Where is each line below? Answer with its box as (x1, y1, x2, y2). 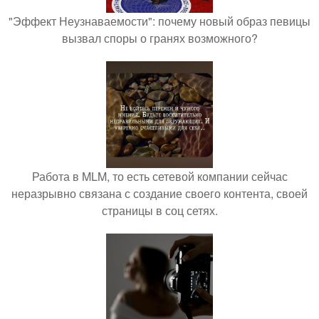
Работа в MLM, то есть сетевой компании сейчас (31, 168, 288, 184)
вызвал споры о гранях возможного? (61, 30, 258, 46)
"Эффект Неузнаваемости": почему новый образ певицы (9, 13, 310, 29)
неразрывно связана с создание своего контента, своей (11, 185, 308, 202)
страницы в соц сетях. (101, 202, 218, 219)
